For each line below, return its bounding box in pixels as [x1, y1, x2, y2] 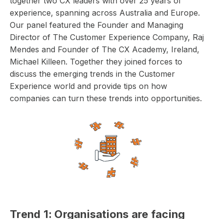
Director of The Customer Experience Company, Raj [10, 32, 204, 42]
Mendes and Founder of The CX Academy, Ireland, [10, 44, 199, 54]
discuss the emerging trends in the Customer [10, 68, 175, 79]
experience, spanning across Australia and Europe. [10, 7, 200, 18]
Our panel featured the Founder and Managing [10, 20, 183, 30]
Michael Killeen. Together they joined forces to [10, 56, 182, 66]
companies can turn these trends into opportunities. [10, 93, 204, 103]
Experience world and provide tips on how [10, 81, 167, 91]
